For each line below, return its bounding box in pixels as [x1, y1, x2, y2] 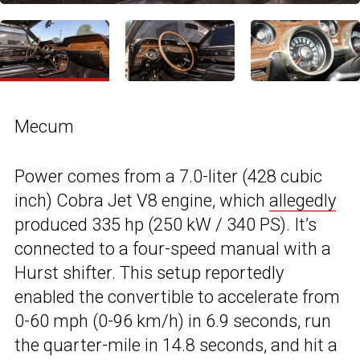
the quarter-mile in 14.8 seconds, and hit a [14, 335, 337, 356]
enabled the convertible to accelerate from [14, 287, 340, 308]
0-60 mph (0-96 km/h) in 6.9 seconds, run [14, 311, 331, 332]
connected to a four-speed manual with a [14, 239, 331, 260]
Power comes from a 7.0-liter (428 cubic [14, 166, 322, 187]
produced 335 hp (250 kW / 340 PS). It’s [14, 215, 317, 235]
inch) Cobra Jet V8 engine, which [14, 190, 269, 211]
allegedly [269, 190, 336, 211]
